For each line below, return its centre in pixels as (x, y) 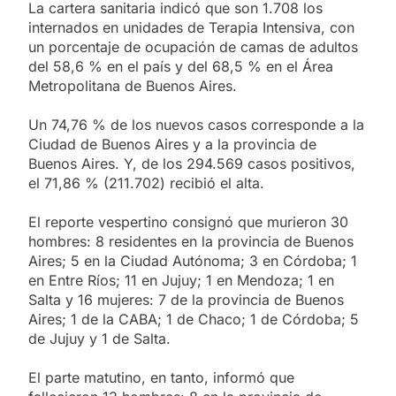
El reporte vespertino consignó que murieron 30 (188, 221)
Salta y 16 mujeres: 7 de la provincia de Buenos (186, 299)
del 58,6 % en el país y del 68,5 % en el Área (181, 66)
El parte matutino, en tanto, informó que (161, 377)
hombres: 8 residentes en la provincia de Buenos (191, 241)
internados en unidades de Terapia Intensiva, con (191, 27)
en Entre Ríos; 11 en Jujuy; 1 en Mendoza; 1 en (181, 280)
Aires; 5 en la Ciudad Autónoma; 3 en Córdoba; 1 (193, 260)
